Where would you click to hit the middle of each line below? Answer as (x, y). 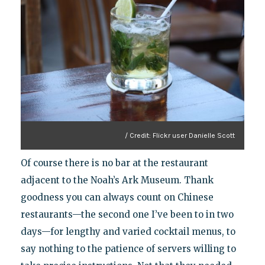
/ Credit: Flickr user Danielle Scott (180, 135)
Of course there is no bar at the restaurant (114, 163)
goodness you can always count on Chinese (117, 197)
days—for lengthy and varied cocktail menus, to (128, 231)
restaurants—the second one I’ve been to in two (127, 214)
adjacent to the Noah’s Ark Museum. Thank (117, 180)
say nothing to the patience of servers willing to (128, 248)
